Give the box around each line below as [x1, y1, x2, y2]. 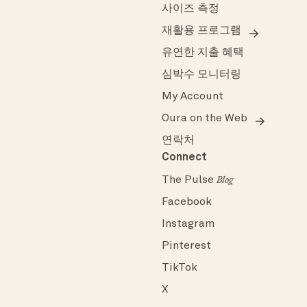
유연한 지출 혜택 [162, 47, 244, 59]
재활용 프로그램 [162, 25, 241, 37]
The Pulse [162, 175, 217, 186]
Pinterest [162, 241, 211, 252]
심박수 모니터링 [162, 69, 241, 81]
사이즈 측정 [162, 3, 219, 15]
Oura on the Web [162, 113, 247, 125]
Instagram [162, 219, 214, 230]
